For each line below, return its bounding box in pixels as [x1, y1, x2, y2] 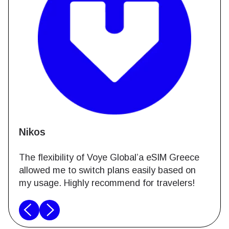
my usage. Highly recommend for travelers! [19, 178, 195, 188]
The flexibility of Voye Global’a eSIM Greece [19, 152, 199, 163]
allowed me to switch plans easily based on [19, 165, 196, 175]
